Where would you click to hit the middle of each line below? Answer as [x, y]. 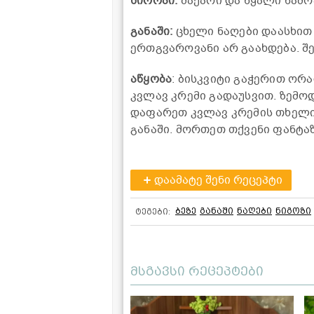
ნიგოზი [293, 211]
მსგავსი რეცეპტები [197, 271]
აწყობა [151, 79]
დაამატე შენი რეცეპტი [218, 180]
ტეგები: [153, 211]
